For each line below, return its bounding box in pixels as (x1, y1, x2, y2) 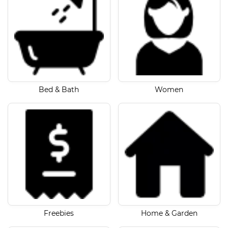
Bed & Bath (39, 85, 79, 95)
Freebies (44, 208, 74, 218)
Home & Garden (140, 208, 197, 218)
